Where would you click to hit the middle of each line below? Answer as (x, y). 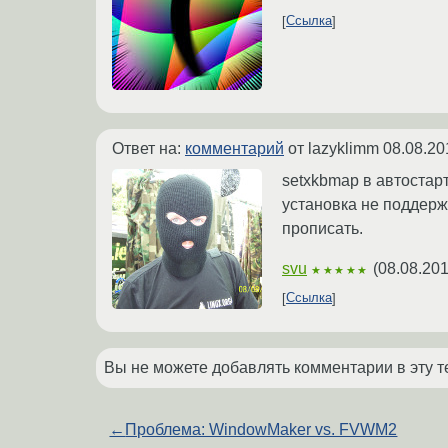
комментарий (234, 148)
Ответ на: (148, 148)
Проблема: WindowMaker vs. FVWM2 (261, 429)
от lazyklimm (333, 148)
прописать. (322, 228)
